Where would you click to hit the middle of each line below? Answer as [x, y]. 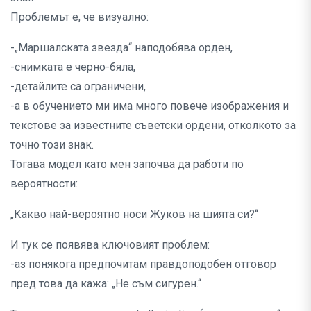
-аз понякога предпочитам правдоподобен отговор [143, 264]
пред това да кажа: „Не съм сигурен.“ [106, 284]
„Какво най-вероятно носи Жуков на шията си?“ [134, 215]
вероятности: [44, 184]
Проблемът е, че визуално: [79, 17]
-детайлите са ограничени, [78, 87]
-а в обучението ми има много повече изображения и [150, 106]
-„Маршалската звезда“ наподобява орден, [121, 48]
